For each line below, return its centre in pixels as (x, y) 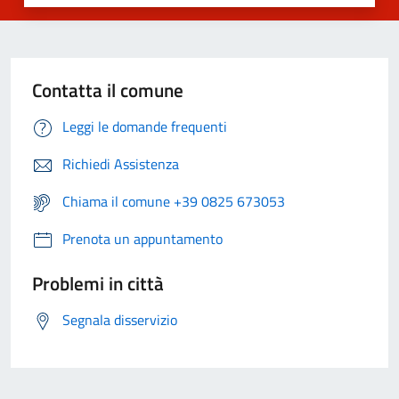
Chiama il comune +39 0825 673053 (174, 202)
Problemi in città (98, 284)
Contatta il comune (108, 90)
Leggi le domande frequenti (145, 127)
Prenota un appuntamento (142, 239)
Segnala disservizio (120, 320)
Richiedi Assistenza (121, 164)
